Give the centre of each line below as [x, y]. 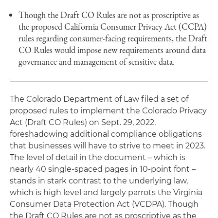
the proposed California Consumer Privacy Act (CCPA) [113, 27]
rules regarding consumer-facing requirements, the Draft [113, 38]
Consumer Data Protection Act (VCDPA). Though [104, 204]
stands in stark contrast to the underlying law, [99, 181]
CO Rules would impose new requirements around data [112, 50]
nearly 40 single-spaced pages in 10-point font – [103, 169]
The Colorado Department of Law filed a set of [99, 99]
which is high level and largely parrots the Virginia [106, 192]
